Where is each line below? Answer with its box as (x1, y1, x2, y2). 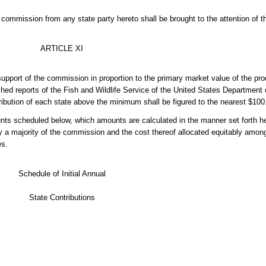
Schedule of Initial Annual (18, 169, 106, 178)
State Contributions (28, 192, 95, 202)
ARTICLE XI (40, 44, 83, 53)
